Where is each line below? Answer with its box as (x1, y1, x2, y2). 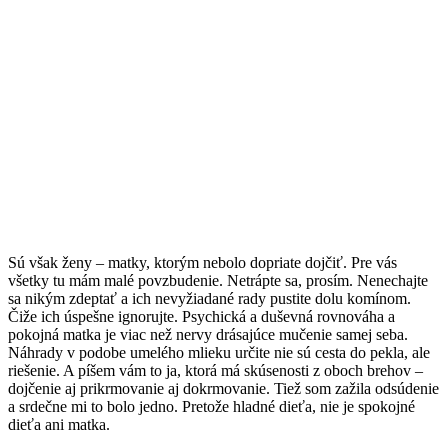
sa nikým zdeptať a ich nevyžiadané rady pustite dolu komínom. (8, 289, 411, 307)
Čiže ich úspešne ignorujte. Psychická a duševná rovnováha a (8, 307, 395, 325)
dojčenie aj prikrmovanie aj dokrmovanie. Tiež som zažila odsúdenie (8, 379, 439, 397)
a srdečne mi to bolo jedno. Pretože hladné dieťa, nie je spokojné (8, 397, 415, 415)
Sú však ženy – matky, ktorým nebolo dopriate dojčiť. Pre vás (8, 253, 397, 271)
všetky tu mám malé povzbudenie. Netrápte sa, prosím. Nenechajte (8, 271, 428, 289)
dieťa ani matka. (8, 415, 110, 433)
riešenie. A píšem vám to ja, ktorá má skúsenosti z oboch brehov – (8, 361, 423, 379)
